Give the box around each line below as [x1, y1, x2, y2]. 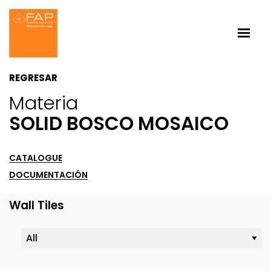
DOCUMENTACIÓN [9, 169, 88, 181]
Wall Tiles [9, 197, 64, 214]
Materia [9, 90, 78, 116]
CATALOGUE [9, 152, 62, 164]
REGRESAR [9, 71, 57, 84]
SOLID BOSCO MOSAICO [9, 110, 229, 137]
